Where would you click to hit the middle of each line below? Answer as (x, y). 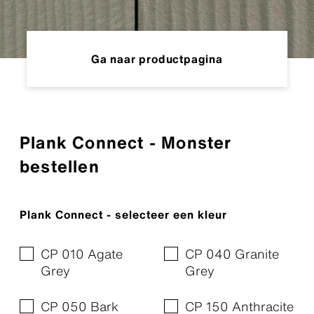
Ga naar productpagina (157, 59)
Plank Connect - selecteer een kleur (123, 214)
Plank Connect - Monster (126, 142)
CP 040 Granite (232, 254)
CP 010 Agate (82, 254)
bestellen (60, 166)
